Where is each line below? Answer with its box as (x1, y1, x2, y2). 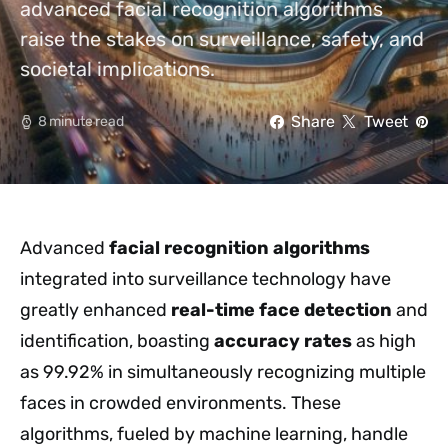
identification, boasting (20, 329, 214, 352)
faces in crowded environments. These (20, 391, 341, 414)
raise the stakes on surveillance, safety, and (20, 26, 424, 51)
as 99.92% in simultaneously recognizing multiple (20, 360, 426, 383)
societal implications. (20, 56, 215, 81)
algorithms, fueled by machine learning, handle (20, 422, 408, 445)
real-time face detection (171, 298, 392, 321)
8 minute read (37, 113, 124, 131)
